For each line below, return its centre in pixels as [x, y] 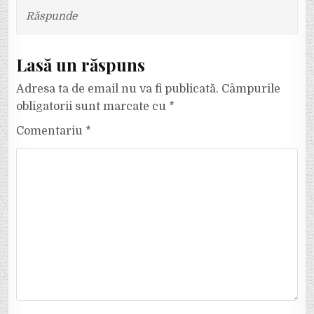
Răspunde [52, 16]
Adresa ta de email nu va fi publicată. [118, 89]
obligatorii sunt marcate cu [93, 106]
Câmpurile [251, 89]
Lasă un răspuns [81, 64]
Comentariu [51, 131]
